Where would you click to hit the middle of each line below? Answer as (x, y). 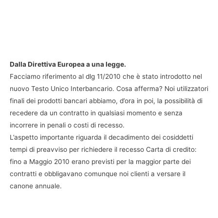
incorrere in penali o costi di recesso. (67, 125)
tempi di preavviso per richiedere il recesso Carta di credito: (103, 150)
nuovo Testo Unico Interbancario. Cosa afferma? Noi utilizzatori (109, 89)
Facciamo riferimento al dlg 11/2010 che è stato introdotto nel (106, 77)
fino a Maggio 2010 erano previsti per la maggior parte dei (100, 162)
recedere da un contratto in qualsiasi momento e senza (96, 113)
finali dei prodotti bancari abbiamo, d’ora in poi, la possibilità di (106, 101)
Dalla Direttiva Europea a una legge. (68, 64)
